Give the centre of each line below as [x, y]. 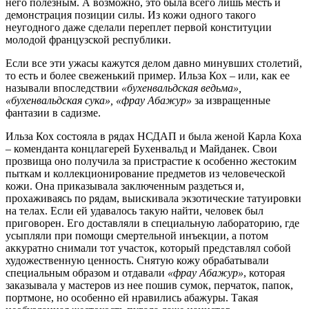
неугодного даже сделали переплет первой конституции [139, 27]
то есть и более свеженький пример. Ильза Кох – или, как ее [148, 75]
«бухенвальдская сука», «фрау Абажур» [99, 100]
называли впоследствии [63, 88]
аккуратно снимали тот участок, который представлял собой [148, 248]
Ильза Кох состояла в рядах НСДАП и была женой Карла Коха [153, 136]
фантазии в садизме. [53, 112]
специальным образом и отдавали [87, 272]
